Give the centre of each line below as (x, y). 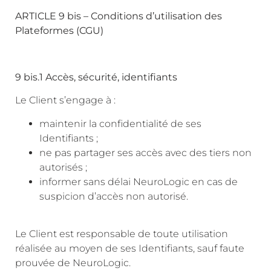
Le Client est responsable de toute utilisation (122, 234)
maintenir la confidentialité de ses (120, 123)
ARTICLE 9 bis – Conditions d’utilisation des (119, 16)
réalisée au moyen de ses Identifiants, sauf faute (130, 249)
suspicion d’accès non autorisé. (114, 196)
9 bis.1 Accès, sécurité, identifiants (96, 77)
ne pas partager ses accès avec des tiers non (145, 152)
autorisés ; (63, 167)
